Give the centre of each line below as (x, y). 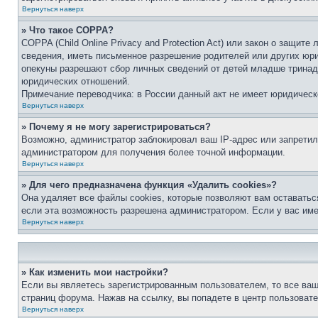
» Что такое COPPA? (67, 30)
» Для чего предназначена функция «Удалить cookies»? (149, 185)
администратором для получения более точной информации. (153, 152)
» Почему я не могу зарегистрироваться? (116, 127)
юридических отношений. (76, 81)
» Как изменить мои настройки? (95, 272)
